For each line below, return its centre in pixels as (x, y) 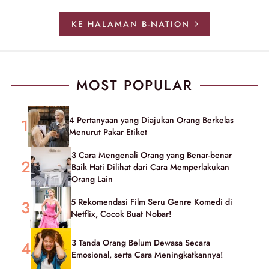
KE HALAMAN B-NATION (130, 24)
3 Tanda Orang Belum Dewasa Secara (141, 243)
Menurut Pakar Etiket (108, 132)
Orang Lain (92, 179)
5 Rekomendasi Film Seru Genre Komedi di (152, 202)
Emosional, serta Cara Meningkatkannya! (147, 255)
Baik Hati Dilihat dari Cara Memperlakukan (150, 167)
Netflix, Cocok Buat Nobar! (121, 214)
